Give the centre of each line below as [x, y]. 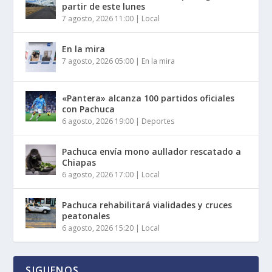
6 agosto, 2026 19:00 [98, 121]
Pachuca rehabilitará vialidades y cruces [147, 205]
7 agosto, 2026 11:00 [98, 18]
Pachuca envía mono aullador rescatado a [152, 151]
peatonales [86, 216]
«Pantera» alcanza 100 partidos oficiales [148, 98]
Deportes [158, 121]
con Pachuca [89, 109]
